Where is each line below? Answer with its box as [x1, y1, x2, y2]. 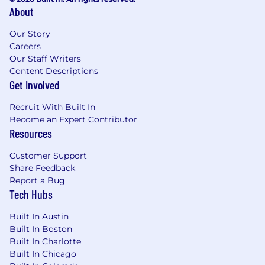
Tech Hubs [9, 187, 53, 202]
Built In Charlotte [9, 236, 81, 247]
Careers [9, 41, 41, 52]
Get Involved [9, 77, 60, 92]
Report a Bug [9, 175, 65, 186]
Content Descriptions [9, 66, 98, 77]
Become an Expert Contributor [9, 114, 137, 125]
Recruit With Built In [9, 102, 95, 113]
